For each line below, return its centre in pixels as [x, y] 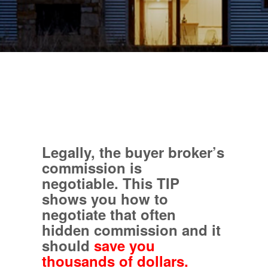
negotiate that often [109, 214]
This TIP [151, 183]
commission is [92, 167]
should [68, 245]
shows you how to [105, 198]
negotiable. [82, 183]
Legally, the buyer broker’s [133, 152]
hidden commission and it [131, 229]
